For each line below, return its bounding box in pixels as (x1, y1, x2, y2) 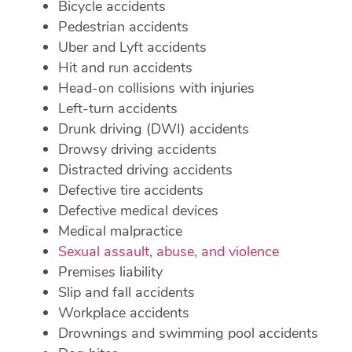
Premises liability (57, 262, 163, 281)
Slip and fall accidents (57, 283, 195, 302)
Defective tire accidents (57, 181, 203, 200)
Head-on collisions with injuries (57, 79, 255, 97)
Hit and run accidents (57, 58, 192, 77)
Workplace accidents (57, 303, 189, 322)
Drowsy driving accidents (57, 140, 217, 159)
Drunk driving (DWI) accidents (57, 119, 249, 138)
